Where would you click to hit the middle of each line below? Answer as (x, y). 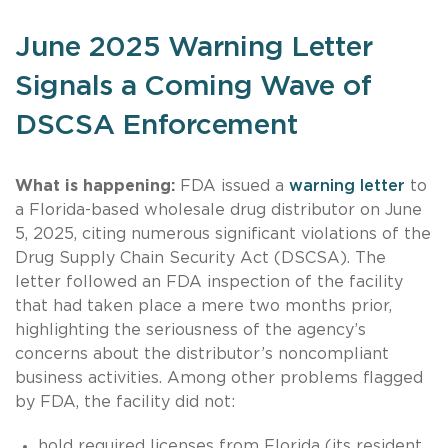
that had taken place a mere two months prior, (203, 305)
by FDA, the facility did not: (127, 401)
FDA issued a (232, 185)
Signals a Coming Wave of (193, 86)
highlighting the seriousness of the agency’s (190, 329)
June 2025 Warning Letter (194, 47)
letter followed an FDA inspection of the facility (209, 281)
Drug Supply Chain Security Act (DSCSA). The (200, 257)
